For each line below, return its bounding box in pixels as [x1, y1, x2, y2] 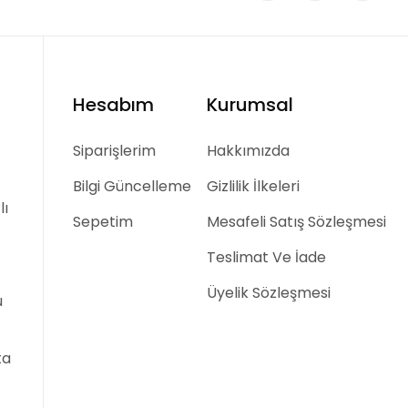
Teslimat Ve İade [206, 246, 326, 268]
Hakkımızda [206, 139, 290, 161]
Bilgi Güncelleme [73, 175, 192, 197]
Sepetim [73, 210, 134, 232]
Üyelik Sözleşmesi [206, 281, 331, 303]
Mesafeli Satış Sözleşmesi [206, 210, 386, 232]
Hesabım [73, 91, 155, 117]
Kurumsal [206, 91, 293, 117]
